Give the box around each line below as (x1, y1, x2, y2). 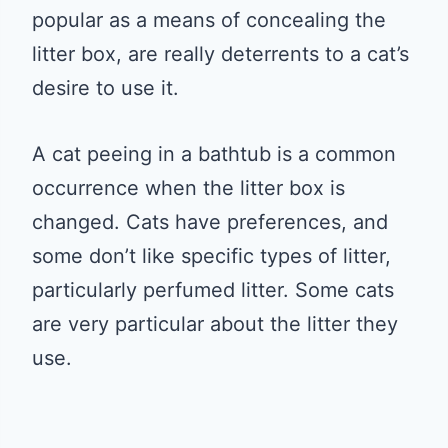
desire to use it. (32, 75, 179, 100)
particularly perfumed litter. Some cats (32, 277, 394, 302)
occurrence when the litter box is (32, 175, 345, 200)
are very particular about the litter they (32, 311, 398, 336)
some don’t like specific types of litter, (32, 243, 391, 268)
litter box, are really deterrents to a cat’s (32, 41, 409, 66)
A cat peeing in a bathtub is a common (32, 141, 396, 166)
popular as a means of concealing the (32, 7, 386, 32)
